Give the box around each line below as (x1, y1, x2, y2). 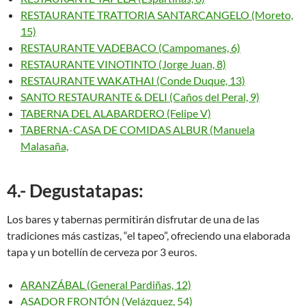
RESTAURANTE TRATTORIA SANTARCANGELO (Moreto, (20, 8, 293, 21)
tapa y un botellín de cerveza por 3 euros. (7, 245, 197, 258)
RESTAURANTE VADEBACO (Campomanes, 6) (20, 41, 240, 54)
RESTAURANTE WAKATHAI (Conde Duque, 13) (20, 74, 245, 87)
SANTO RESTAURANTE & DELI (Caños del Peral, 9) (20, 90, 260, 103)
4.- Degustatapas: (7, 180, 143, 201)
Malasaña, (20, 139, 68, 152)
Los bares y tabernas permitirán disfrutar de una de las (7, 212, 260, 225)
